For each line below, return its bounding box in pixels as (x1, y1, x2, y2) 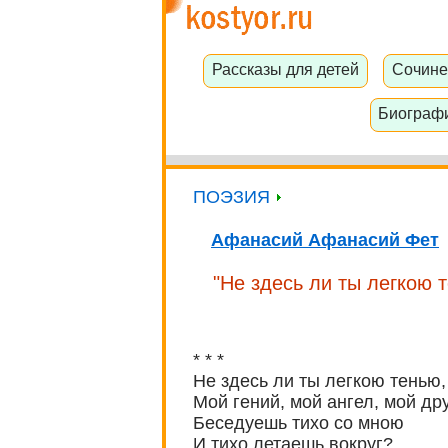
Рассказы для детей (212, 60, 360, 79)
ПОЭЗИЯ (193, 186, 275, 207)
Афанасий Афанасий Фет (211, 229, 439, 250)
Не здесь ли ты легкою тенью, (193, 371, 446, 392)
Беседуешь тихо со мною (193, 413, 404, 434)
